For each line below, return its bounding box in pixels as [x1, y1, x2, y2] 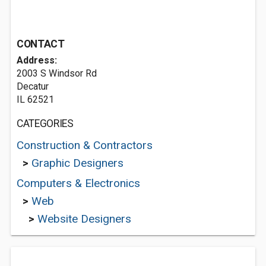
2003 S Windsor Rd [17, 68, 97, 79]
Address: [17, 55, 57, 66]
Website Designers [37, 212, 131, 226]
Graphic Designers [31, 156, 123, 170]
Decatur [17, 81, 49, 92]
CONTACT [17, 38, 65, 50]
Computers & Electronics [17, 176, 140, 190]
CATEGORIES [17, 118, 74, 129]
